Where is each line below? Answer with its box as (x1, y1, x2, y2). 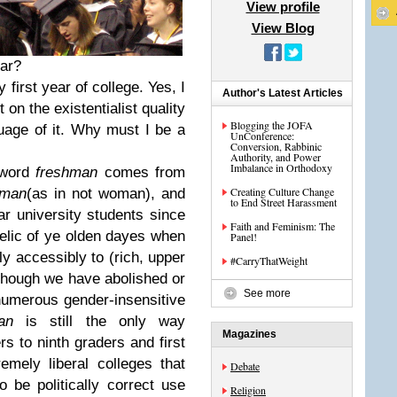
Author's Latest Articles (222, 87, 343, 99)
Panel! (230, 230, 257, 244)
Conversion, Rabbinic (230, 139, 322, 153)
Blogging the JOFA (230, 118, 313, 132)
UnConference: (230, 128, 294, 143)
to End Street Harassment (230, 195, 337, 209)
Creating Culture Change (230, 184, 334, 198)
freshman (35, 164, 98, 181)
